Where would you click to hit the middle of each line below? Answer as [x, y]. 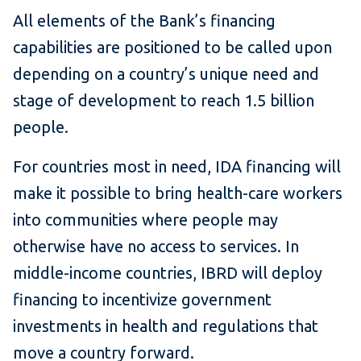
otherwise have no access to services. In [156, 247]
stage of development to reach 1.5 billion [164, 101]
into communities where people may [145, 220]
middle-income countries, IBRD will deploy [168, 273]
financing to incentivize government [142, 300]
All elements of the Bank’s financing [144, 21]
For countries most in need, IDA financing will [177, 167]
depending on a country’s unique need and [166, 74]
